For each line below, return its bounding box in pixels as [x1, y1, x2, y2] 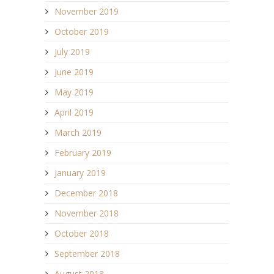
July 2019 [54, 45, 90, 57]
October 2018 [54, 227, 109, 239]
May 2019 [54, 86, 94, 98]
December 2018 [54, 187, 118, 199]
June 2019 [54, 65, 94, 78]
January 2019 [54, 166, 106, 179]
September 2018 [54, 247, 120, 259]
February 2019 [54, 146, 111, 158]
